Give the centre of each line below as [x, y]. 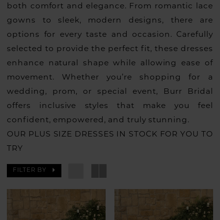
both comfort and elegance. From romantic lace [110, 7]
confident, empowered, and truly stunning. [98, 121]
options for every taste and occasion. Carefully [110, 35]
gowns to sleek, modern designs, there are [110, 21]
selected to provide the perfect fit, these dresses [110, 49]
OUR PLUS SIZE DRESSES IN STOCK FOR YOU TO [110, 135]
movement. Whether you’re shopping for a [110, 78]
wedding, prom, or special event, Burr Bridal [110, 92]
